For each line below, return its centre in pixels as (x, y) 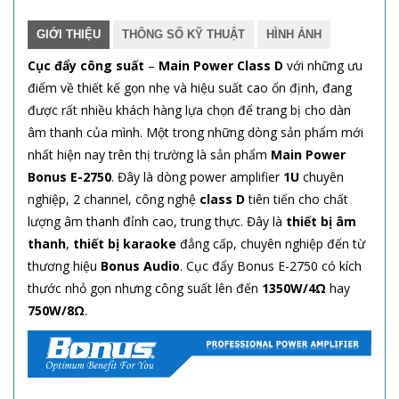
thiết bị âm (321, 221)
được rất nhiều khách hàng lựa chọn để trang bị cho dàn (189, 110)
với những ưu (323, 65)
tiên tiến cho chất (297, 199)
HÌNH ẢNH (294, 34)
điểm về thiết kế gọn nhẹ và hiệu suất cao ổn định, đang (190, 87)
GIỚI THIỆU (69, 34)
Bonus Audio (140, 265)
